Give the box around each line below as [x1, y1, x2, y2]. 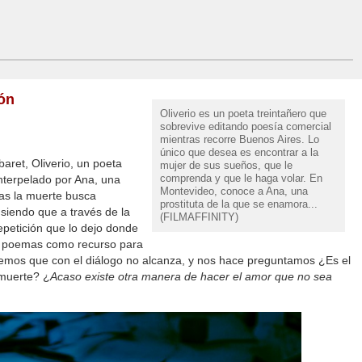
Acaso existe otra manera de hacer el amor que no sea [50, 270, 332, 284]
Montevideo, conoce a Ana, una [160, 185, 308, 197]
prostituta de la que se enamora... [160, 198, 318, 210]
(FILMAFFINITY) [160, 211, 238, 223]
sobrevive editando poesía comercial [160, 120, 331, 133]
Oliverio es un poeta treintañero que [160, 107, 326, 120]
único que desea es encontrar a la [160, 146, 318, 158]
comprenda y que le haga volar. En [160, 172, 322, 184]
